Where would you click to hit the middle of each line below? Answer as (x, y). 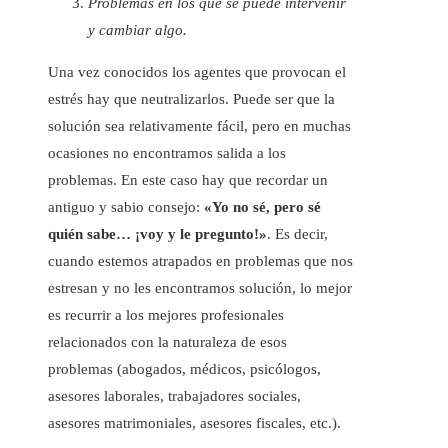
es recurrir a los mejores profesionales (166, 314)
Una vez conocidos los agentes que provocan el (197, 71)
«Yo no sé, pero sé (262, 206)
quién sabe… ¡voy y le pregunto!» (157, 233)
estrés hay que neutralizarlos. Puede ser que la (191, 98)
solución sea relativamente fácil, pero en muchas (199, 125)
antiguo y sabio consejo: (126, 206)
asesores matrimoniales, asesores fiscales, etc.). (194, 422)
